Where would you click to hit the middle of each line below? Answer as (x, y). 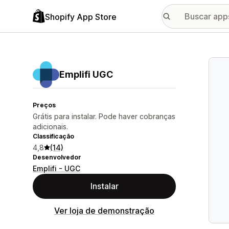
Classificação (53, 136)
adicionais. (50, 127)
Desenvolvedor (57, 157)
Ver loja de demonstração (104, 211)
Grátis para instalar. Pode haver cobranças (104, 116)
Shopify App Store (81, 17)
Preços (44, 105)
